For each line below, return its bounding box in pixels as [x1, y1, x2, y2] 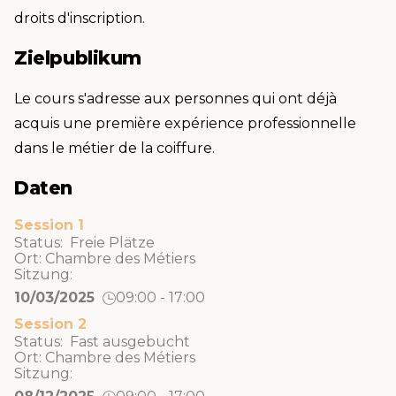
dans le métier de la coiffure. [14, 139, 215, 156]
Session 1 [14, 217, 84, 233]
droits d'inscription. [14, 10, 145, 27]
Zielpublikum [14, 47, 142, 70]
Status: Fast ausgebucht [14, 333, 190, 350]
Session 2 [14, 316, 87, 332]
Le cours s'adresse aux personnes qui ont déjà [14, 89, 337, 107]
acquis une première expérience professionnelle [14, 114, 356, 132]
